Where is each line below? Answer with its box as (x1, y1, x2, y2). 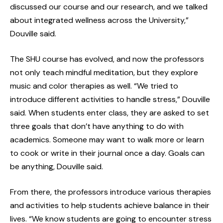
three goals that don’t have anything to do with (10, 120, 184, 131)
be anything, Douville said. (10, 161, 103, 172)
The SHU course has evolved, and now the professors (10, 53, 204, 64)
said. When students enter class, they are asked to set (10, 107, 209, 118)
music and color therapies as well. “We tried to (10, 80, 178, 91)
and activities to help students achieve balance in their (10, 200, 210, 211)
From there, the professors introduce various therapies (10, 186, 211, 197)
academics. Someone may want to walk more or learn (10, 134, 204, 145)
